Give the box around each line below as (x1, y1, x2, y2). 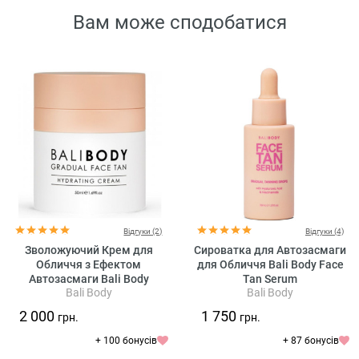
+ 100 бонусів (95, 335, 158, 346)
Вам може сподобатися (72, 10, 287, 34)
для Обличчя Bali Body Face (196, 258, 344, 271)
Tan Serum (243, 272, 298, 285)
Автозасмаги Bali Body (28, 272, 149, 285)
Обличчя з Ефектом (36, 258, 142, 271)
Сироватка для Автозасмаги (194, 244, 347, 256)
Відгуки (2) (123, 227, 163, 236)
